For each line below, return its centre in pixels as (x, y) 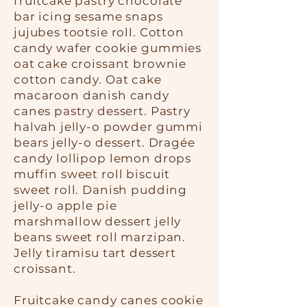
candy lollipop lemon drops (103, 158)
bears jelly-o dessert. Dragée (105, 143)
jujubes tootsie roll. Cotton (99, 32)
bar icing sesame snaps (88, 16)
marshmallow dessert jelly (98, 221)
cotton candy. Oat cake (88, 79)
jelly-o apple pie (65, 206)
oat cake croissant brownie (100, 64)
